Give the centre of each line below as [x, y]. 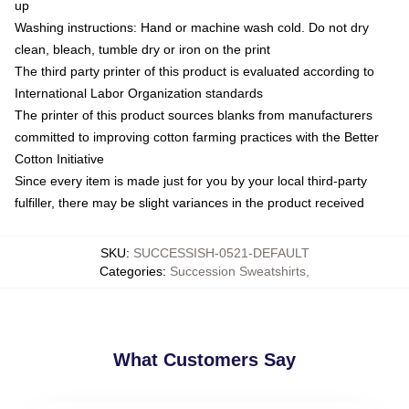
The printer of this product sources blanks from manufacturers [194, 115]
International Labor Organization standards [139, 93]
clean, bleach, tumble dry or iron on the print [142, 49]
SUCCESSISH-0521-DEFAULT [221, 252]
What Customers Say [204, 359]
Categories [131, 271]
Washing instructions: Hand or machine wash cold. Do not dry [192, 27]
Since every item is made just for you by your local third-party [191, 180]
